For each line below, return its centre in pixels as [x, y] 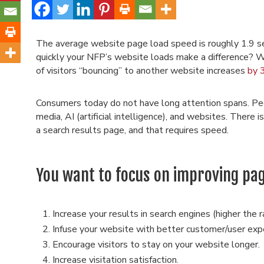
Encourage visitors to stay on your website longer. [157, 245]
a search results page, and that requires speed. [133, 130]
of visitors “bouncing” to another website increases [141, 71]
